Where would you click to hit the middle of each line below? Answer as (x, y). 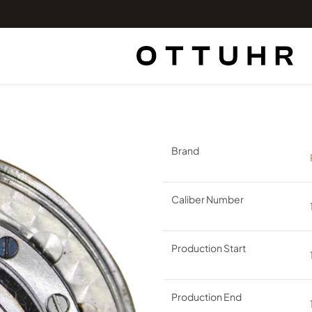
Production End (206, 297)
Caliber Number (208, 199)
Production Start (209, 248)
